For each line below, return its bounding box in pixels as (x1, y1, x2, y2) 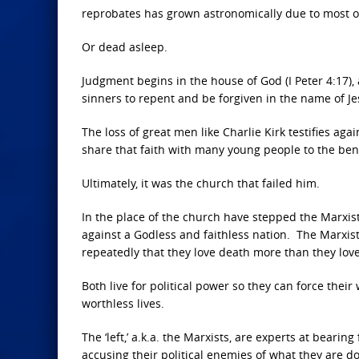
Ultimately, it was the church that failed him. (82, 175, 320, 191)
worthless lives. (82, 296, 164, 311)
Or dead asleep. (82, 39, 167, 54)
